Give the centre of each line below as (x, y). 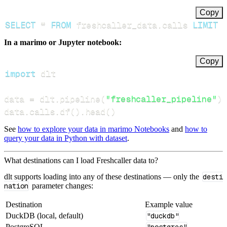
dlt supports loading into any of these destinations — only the (103, 176)
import (20, 74)
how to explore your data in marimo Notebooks (93, 129)
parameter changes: (61, 185)
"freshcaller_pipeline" (161, 99)
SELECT (20, 25)
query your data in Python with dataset (66, 138)
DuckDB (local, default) (44, 215)
